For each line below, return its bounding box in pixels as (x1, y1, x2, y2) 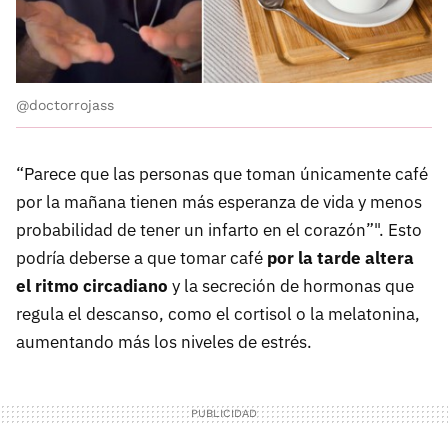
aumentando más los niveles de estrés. (16, 330, 312, 353)
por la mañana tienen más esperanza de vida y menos (16, 190, 422, 213)
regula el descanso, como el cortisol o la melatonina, (16, 302, 420, 325)
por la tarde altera (267, 246, 414, 269)
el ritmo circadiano (16, 274, 168, 297)
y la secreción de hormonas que (168, 274, 414, 297)
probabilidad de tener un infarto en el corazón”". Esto (16, 218, 422, 241)
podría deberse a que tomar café (16, 246, 267, 269)
